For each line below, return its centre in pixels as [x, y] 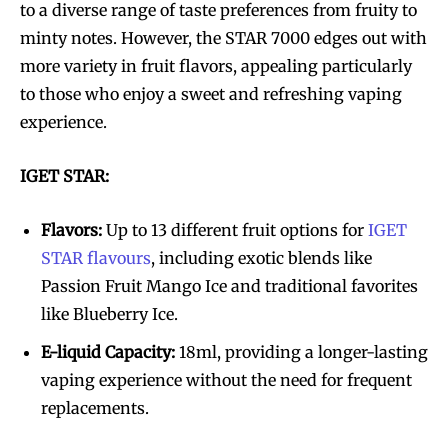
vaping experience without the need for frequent [226, 379]
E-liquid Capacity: [108, 351]
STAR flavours [96, 257]
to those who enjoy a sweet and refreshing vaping [211, 93]
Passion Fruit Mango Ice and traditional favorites [229, 285]
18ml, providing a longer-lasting [301, 351]
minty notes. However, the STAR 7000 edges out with [223, 37]
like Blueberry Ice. [109, 313]
